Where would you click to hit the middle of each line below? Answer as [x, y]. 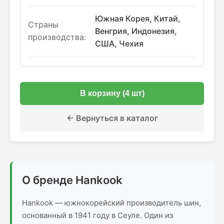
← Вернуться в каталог [112, 118]
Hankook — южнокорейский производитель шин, [111, 203]
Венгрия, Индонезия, [136, 31]
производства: [57, 37]
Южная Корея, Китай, [138, 18]
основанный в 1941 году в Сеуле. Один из [97, 215]
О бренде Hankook [72, 180]
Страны [43, 24]
